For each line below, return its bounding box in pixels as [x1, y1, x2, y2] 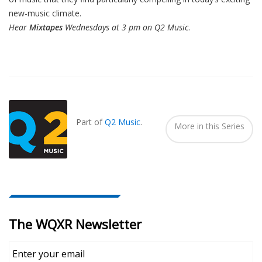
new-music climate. [9, 8, 81, 19]
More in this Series [174, 120, 244, 132]
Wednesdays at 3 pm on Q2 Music [65, 22, 188, 33]
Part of [76, 116, 105, 127]
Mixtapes [29, 22, 65, 33]
